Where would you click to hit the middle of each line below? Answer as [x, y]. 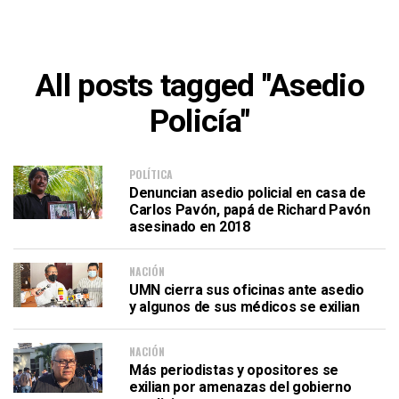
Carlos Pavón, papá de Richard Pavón [250, 210]
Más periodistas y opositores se [234, 370]
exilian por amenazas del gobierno [240, 387]
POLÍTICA [151, 174]
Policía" [199, 121]
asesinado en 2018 [190, 227]
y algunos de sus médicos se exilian [244, 307]
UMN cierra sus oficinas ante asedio [247, 290]
